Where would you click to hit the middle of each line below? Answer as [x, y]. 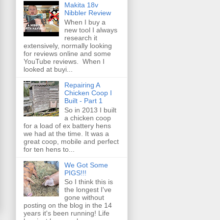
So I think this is [88, 182]
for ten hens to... [49, 149]
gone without [84, 198]
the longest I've [88, 190]
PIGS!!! [75, 173]
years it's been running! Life [67, 213]
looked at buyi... [48, 69]
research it [81, 38]
